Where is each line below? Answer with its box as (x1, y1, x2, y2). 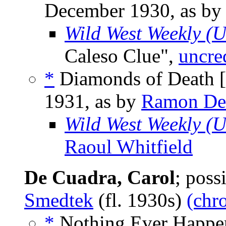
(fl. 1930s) (93, 189, 187, 211)
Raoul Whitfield (65, 136, 193, 158)
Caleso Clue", (65, 45, 179, 67)
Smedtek (24, 189, 93, 211)
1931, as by (44, 90, 141, 112)
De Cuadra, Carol (24, 166, 175, 189)
